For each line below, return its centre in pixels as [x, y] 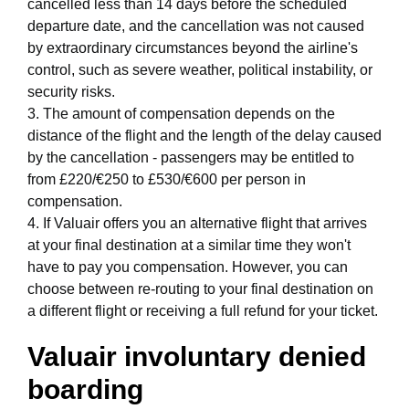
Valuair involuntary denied [197, 357]
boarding [85, 389]
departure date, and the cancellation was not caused [196, 26]
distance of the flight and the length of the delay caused [204, 136]
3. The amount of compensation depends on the [181, 114]
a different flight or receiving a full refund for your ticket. [203, 311]
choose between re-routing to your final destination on [200, 289]
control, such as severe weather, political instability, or [200, 70]
